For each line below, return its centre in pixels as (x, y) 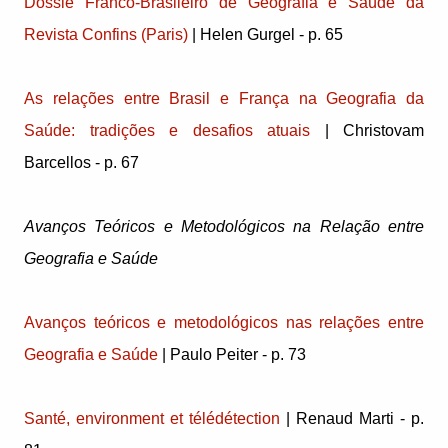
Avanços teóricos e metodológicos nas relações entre (224, 323)
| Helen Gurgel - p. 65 (265, 35)
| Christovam (367, 131)
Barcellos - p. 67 (81, 163)
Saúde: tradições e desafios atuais (167, 131)
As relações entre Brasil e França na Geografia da (224, 99)
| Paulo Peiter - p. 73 (232, 355)
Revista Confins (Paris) (106, 35)
